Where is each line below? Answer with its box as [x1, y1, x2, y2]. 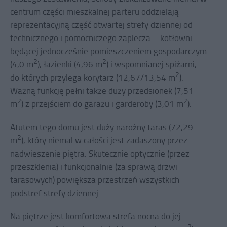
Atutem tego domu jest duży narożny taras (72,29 [10, 121, 193, 133]
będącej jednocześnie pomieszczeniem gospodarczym [10, 45, 207, 57]
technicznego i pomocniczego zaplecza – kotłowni [10, 32, 192, 44]
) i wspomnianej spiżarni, [106, 58, 197, 70]
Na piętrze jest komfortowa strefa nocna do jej [10, 210, 181, 222]
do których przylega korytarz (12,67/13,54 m [10, 71, 175, 84]
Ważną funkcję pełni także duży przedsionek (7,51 [10, 85, 194, 97]
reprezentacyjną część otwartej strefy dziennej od [10, 19, 193, 31]
